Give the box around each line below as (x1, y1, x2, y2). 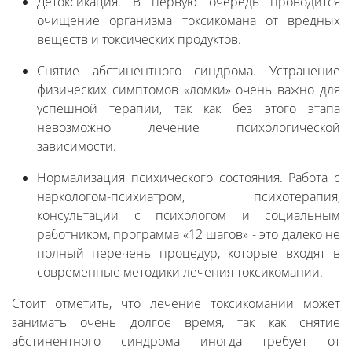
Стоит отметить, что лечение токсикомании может (12, 295, 340, 313)
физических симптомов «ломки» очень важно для (37, 81, 340, 99)
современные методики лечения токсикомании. (37, 263, 323, 281)
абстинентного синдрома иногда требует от (12, 332, 340, 350)
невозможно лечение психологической (37, 119, 340, 137)
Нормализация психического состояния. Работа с (37, 169, 340, 187)
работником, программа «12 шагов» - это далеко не (37, 225, 340, 244)
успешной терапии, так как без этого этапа (37, 100, 340, 118)
